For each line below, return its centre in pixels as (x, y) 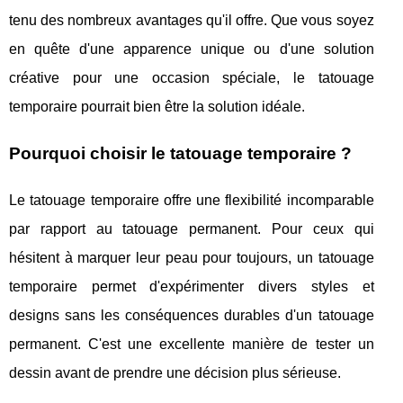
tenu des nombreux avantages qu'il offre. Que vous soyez (192, 21)
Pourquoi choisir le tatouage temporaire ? (180, 154)
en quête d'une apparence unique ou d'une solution (192, 49)
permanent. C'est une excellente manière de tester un (192, 345)
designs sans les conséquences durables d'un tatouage (192, 316)
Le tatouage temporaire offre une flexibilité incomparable (192, 201)
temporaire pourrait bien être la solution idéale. (157, 107)
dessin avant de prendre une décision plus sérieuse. (175, 373)
